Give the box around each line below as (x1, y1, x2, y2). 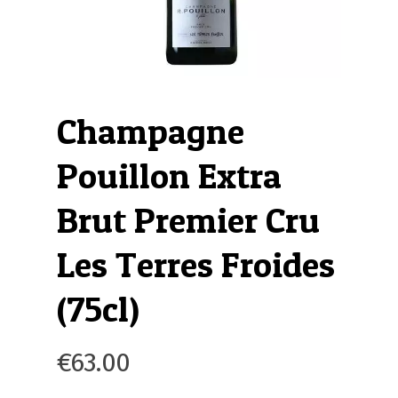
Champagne (57, 109, 244, 153)
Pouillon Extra (57, 154, 282, 197)
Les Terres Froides (57, 243, 335, 286)
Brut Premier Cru (57, 198, 320, 242)
